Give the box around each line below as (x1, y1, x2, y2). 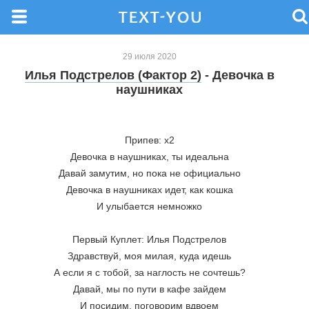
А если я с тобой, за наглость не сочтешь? (53, 267, 246, 278)
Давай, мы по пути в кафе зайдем (72, 283, 226, 295)
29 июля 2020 (122, 52, 177, 61)
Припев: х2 (124, 134, 175, 146)
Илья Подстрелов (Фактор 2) (24, 68, 201, 82)
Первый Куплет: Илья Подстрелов (72, 234, 226, 245)
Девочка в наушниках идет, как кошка (66, 184, 233, 195)
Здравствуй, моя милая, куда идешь (68, 250, 231, 261)
